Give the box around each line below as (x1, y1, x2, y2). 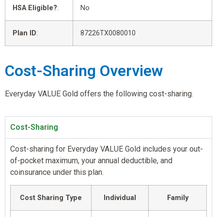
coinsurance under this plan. (10, 167, 104, 177)
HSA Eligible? (13, 3, 57, 12)
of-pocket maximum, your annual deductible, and (10, 155, 172, 165)
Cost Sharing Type (20, 194, 82, 202)
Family (167, 194, 188, 202)
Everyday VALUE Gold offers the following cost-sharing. (5, 89, 193, 98)
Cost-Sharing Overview (5, 61, 163, 80)
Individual (104, 194, 136, 202)
